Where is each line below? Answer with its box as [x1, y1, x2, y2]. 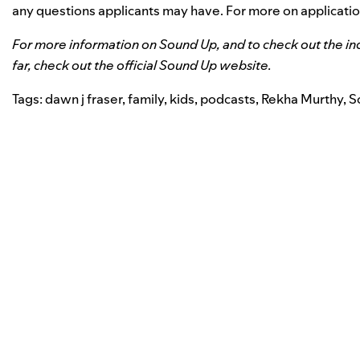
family [128, 90, 164, 108]
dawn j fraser [45, 90, 122, 108]
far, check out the [12, 56, 117, 74]
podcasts [200, 90, 256, 108]
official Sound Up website [117, 56, 268, 74]
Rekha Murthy [261, 90, 343, 108]
